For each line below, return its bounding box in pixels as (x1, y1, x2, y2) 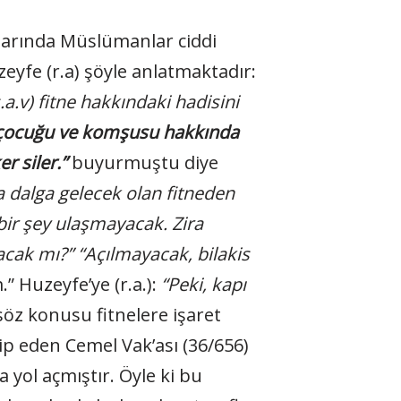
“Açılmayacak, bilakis (77, 242, 250, 266)
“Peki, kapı (160, 272, 246, 296)
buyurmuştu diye (66, 150, 218, 175)
